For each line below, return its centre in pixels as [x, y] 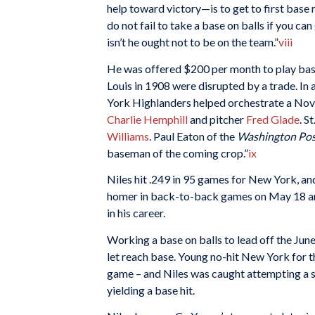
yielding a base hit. [151, 290]
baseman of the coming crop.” [178, 153]
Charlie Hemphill [147, 119]
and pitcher [217, 119]
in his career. [136, 213]
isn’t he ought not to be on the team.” [193, 41]
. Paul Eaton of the [193, 136]
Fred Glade [273, 119]
